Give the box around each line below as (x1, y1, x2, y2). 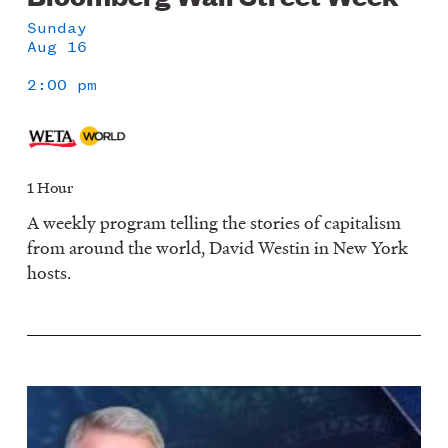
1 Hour (27, 176, 74, 199)
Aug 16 (27, 36, 88, 56)
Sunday (27, 17, 88, 37)
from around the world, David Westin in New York (27, 235, 409, 261)
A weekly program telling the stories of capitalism (27, 210, 402, 236)
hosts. (27, 260, 72, 286)
